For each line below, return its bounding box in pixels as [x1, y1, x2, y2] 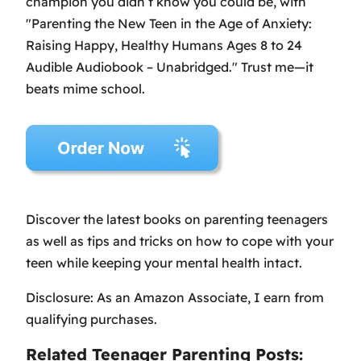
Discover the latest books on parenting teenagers [26, 210, 328, 227]
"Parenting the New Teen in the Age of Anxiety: [26, 15, 312, 31]
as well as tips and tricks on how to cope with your [26, 232, 334, 249]
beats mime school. [26, 80, 145, 97]
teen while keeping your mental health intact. [26, 254, 302, 271]
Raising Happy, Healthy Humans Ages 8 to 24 [26, 36, 302, 53]
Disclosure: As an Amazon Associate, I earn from [26, 288, 324, 305]
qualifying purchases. [26, 310, 157, 327]
